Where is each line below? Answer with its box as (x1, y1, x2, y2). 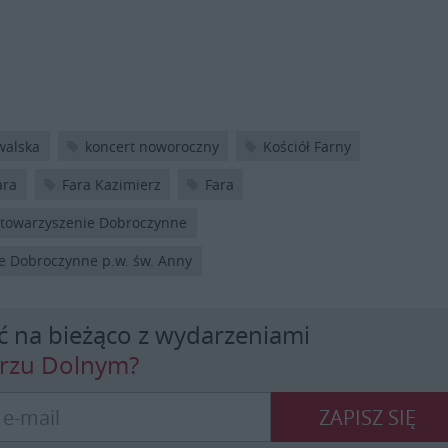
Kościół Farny (263, 136, 352, 156)
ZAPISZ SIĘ (319, 403, 417, 431)
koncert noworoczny (84, 136, 219, 156)
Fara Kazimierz (61, 175, 161, 195)
